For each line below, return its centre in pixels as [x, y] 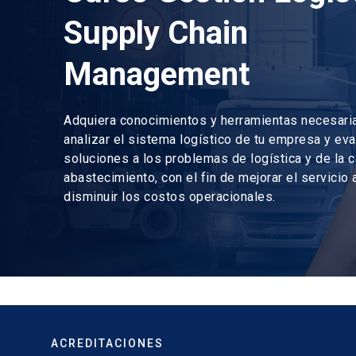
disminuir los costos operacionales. [170, 196]
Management [157, 74]
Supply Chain [156, 33]
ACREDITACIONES [107, 343]
